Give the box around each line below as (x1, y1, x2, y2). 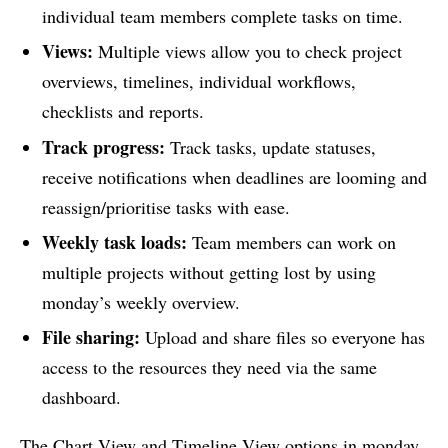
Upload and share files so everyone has (139, 325, 425, 350)
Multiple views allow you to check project (92, 39, 402, 64)
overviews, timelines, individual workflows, (41, 69, 356, 94)
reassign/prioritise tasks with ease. (41, 194, 290, 219)
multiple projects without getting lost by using (41, 259, 376, 284)
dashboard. (41, 385, 121, 410)
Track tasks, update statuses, (164, 134, 376, 159)
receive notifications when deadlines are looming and (41, 164, 427, 189)
